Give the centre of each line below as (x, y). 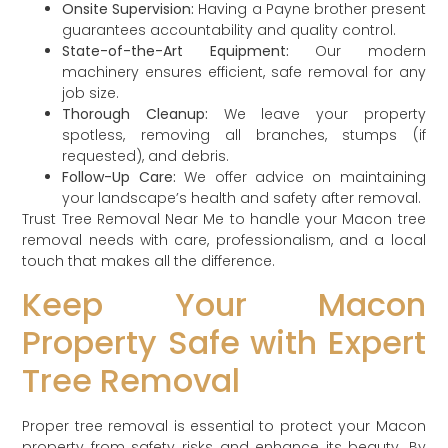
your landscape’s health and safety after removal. (242, 197)
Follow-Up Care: (119, 176)
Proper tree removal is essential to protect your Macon (224, 426)
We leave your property (317, 113)
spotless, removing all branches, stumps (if (244, 134)
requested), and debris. (146, 155)
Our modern (357, 50)
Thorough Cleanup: (135, 113)
